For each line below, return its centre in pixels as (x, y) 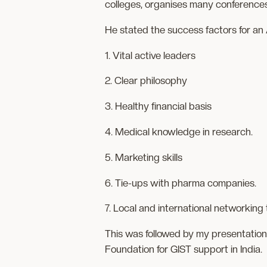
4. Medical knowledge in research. (179, 131)
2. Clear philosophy (146, 81)
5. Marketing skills (144, 157)
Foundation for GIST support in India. (184, 249)
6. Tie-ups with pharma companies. (181, 183)
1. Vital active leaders (150, 55)
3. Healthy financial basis (158, 106)
